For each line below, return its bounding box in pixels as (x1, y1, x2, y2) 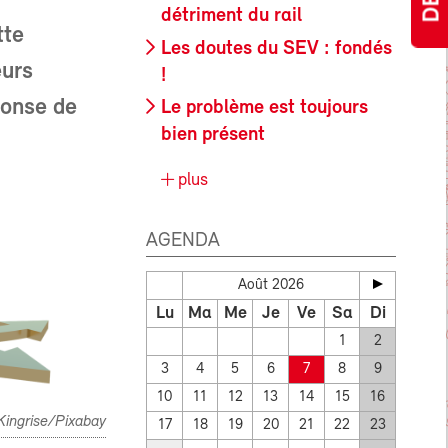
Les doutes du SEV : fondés (161, 38, 392, 59)
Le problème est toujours (161, 98, 368, 119)
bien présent (161, 125, 265, 146)
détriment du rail (161, 6, 302, 27)
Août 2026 (238, 278, 304, 294)
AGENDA (146, 231, 220, 252)
